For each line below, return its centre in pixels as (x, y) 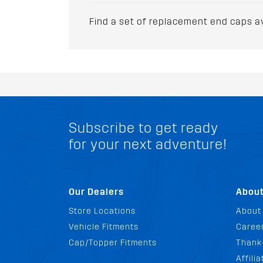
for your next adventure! (148, 144)
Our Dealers (96, 191)
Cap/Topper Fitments (113, 242)
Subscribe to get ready (144, 128)
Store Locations (102, 211)
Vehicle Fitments (104, 227)
